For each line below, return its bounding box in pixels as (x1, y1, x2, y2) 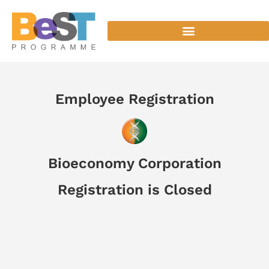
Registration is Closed (57, 181, 212, 198)
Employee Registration (55, 90, 214, 107)
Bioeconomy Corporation (47, 154, 222, 172)
